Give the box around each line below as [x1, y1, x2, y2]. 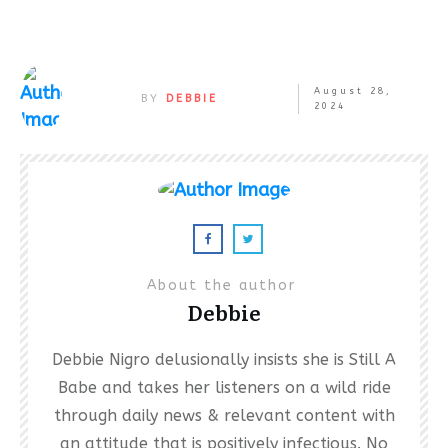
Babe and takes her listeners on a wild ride [57, 377, 391, 397]
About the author [146, 276, 302, 294]
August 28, [313, 85, 392, 96]
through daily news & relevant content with [53, 405, 395, 425]
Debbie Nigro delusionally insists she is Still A [52, 349, 396, 369]
